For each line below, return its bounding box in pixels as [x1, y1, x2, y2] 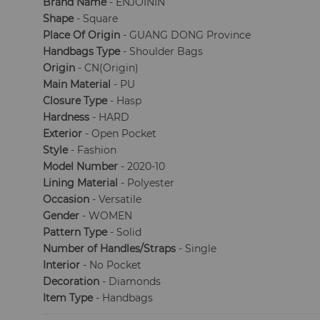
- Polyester [118, 176, 175, 189]
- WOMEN [79, 209, 133, 222]
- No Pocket [80, 259, 142, 271]
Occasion [43, 193, 90, 206]
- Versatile [89, 193, 142, 206]
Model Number [43, 160, 119, 173]
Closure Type [43, 94, 108, 107]
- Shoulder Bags [120, 45, 204, 58]
